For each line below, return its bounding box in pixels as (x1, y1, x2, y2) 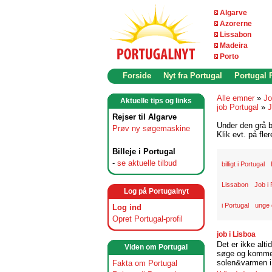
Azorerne (220, 19, 252, 28)
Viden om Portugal (124, 243, 188, 251)
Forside (123, 71, 151, 80)
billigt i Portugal (222, 160, 265, 168)
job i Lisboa (217, 230, 256, 239)
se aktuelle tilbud (117, 158, 177, 168)
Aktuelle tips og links (120, 97, 192, 105)
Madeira (220, 41, 248, 50)
